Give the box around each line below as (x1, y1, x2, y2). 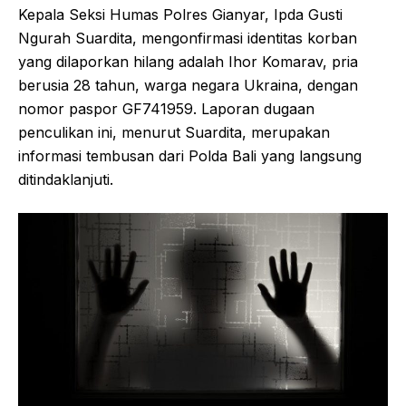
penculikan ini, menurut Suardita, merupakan (18, 122, 330, 141)
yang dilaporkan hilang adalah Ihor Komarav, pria (18, 52, 358, 71)
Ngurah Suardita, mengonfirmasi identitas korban (18, 28, 357, 47)
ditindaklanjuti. (18, 169, 113, 188)
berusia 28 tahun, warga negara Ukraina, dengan (18, 75, 358, 94)
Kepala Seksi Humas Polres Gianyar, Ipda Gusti (18, 5, 343, 24)
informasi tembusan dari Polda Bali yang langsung (18, 146, 362, 165)
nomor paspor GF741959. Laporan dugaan (18, 99, 314, 118)
